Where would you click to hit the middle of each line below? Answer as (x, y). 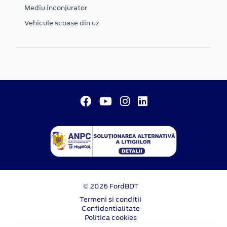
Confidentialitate (110, 208)
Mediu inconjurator (56, 8)
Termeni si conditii (110, 199)
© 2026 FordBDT (110, 186)
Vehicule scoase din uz (62, 23)
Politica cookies (110, 217)
